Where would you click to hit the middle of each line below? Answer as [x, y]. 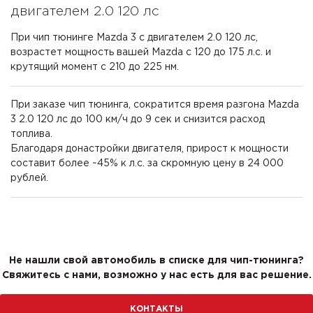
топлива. [31, 134]
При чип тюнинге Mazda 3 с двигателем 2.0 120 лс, [134, 38]
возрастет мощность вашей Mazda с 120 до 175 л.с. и [141, 53]
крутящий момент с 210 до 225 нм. [95, 67]
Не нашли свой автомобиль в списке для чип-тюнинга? [156, 261]
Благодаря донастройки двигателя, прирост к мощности [150, 149]
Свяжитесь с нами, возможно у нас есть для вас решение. [156, 276]
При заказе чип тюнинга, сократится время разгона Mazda [155, 105]
